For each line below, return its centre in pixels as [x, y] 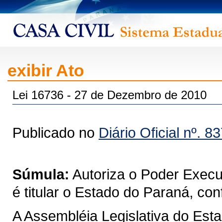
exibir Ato [46, 70]
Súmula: [41, 174]
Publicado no [55, 133]
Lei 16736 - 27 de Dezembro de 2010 [110, 95]
